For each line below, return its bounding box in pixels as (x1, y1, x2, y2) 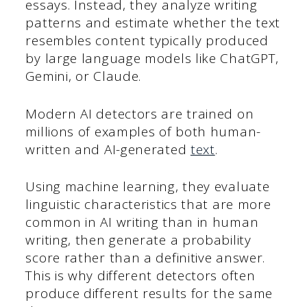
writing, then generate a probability (25, 231, 251, 249)
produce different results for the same (25, 284, 273, 303)
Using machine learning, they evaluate (25, 177, 270, 196)
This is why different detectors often (25, 267, 256, 285)
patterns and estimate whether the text (25, 14, 281, 32)
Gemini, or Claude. (25, 67, 142, 86)
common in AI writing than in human (25, 213, 259, 232)
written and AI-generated (25, 140, 191, 158)
